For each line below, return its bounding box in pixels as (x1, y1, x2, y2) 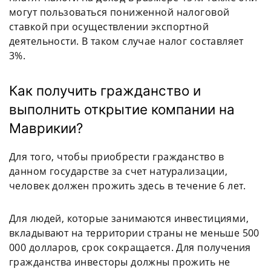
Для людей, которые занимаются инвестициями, (9, 212, 249, 226)
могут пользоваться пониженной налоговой (9, 5, 230, 19)
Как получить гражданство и (9, 82, 201, 99)
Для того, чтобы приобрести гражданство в (9, 150, 224, 164)
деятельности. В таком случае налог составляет (9, 34, 244, 48)
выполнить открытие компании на (9, 101, 235, 118)
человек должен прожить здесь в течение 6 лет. (9, 179, 246, 193)
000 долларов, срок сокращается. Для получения (9, 241, 251, 255)
